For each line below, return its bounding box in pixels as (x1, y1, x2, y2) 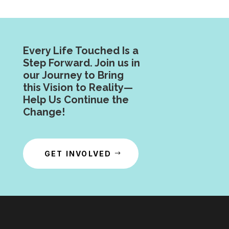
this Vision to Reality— (22, 81, 133, 94)
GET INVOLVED (44, 149, 112, 158)
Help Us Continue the (22, 94, 129, 106)
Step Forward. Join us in (22, 57, 140, 70)
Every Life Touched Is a (22, 44, 139, 57)
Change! (22, 106, 65, 119)
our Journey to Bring (22, 69, 124, 82)
